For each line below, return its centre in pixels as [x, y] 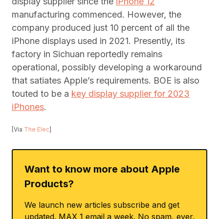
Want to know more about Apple [102, 169]
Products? [49, 184]
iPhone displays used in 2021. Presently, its [98, 41]
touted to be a [42, 94]
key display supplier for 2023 [131, 94]
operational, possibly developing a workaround [107, 67]
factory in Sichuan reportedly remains [87, 54]
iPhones [28, 107]
